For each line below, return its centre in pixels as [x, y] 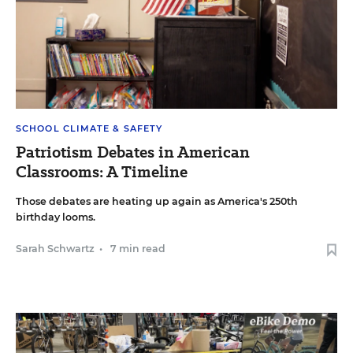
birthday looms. [56, 217]
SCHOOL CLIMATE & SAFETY [89, 129]
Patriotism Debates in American [133, 152]
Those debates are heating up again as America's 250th [157, 202]
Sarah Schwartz [55, 249]
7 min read [138, 249]
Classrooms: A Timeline [102, 172]
